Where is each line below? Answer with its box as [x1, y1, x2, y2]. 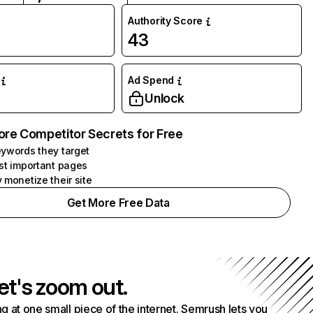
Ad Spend [128, 74, 174, 86]
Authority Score [128, 15, 203, 27]
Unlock [145, 91, 185, 105]
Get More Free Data [66, 196, 170, 210]
